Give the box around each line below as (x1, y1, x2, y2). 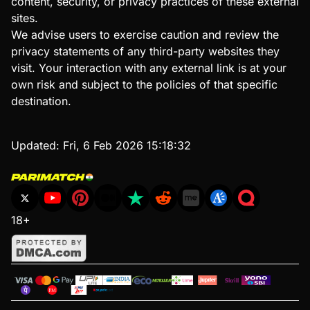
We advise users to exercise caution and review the (11, 28, 279, 42)
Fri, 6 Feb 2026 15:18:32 (63, 138, 191, 153)
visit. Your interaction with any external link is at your (11, 61, 286, 75)
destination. (11, 94, 71, 109)
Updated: (11, 138, 63, 153)
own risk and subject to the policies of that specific (11, 77, 277, 92)
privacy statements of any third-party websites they (11, 44, 280, 59)
